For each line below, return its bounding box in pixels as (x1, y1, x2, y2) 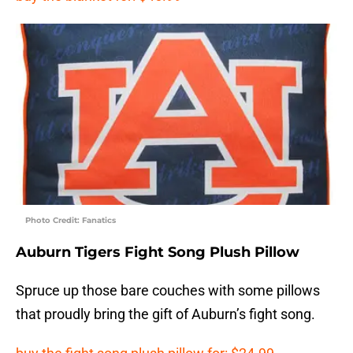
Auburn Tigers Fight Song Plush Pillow (16, 243, 299, 261)
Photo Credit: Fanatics (25, 214, 116, 225)
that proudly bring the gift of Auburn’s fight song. (16, 305, 315, 322)
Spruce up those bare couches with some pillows (16, 281, 320, 299)
